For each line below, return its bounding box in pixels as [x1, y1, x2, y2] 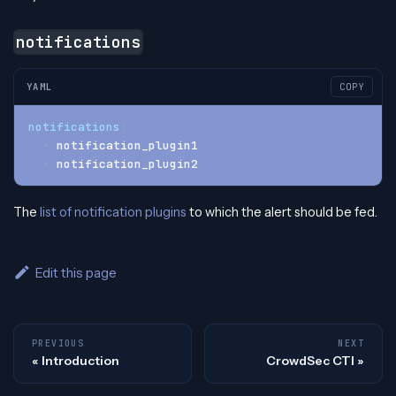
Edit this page [34, 264, 117, 282]
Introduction [42, 353, 119, 369]
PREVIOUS [32, 338, 85, 350]
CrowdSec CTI [266, 353, 354, 369]
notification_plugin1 [49, 138, 198, 154]
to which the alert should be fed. [187, 204, 377, 221]
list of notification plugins [40, 204, 187, 221]
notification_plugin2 [49, 156, 198, 172]
